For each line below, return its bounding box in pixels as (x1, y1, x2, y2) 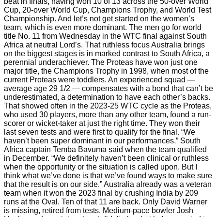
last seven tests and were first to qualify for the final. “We (4, 127, 195, 136)
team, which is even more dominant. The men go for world (4, 23, 201, 31)
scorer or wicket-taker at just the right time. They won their (4, 119, 200, 127)
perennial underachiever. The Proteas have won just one (4, 58, 198, 66)
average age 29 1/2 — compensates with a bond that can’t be (4, 84, 213, 93)
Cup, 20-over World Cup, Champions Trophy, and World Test (4, 5, 211, 14)
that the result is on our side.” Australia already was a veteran (4, 180, 212, 188)
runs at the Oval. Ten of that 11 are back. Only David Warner (4, 197, 207, 206)
